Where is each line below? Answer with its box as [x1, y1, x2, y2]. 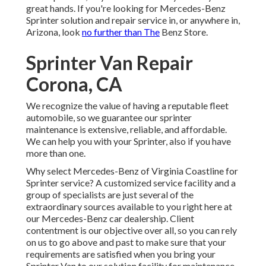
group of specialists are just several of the [26, 189, 194, 201]
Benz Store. [160, 26, 208, 38]
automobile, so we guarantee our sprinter [26, 112, 192, 123]
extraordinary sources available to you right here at [26, 201, 232, 213]
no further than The [82, 26, 160, 38]
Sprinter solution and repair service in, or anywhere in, [26, 14, 240, 26]
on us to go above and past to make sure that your [26, 236, 226, 248]
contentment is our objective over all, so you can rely [26, 224, 237, 236]
